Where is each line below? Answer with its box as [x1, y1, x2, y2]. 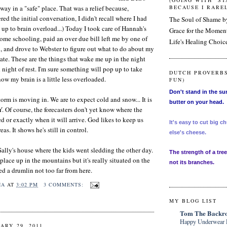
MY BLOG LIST [169, 197, 217, 205]
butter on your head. [169, 99, 224, 105]
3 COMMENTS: [43, 181, 86, 188]
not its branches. [169, 159, 214, 166]
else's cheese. [169, 129, 206, 136]
